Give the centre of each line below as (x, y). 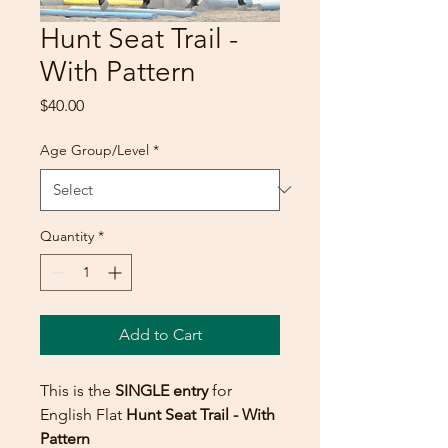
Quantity (67, 235)
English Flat (83, 414)
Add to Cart (160, 334)
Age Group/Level (94, 149)
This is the (75, 390)
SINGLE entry (159, 390)
